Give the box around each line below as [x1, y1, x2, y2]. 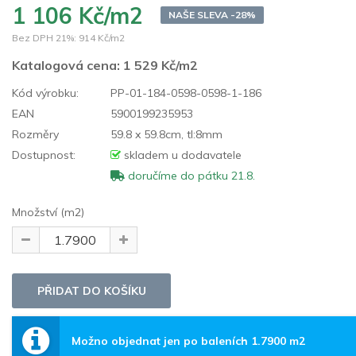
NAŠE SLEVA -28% [168, 8, 256, 21]
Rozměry [12, 126, 59, 141]
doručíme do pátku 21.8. [125, 168, 255, 183]
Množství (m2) [12, 204, 84, 219]
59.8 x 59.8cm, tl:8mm [107, 126, 222, 141]
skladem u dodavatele [121, 147, 242, 162]
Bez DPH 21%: [12, 31, 76, 44]
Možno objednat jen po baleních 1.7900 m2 [72, 333, 305, 348]
